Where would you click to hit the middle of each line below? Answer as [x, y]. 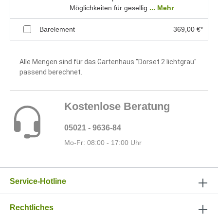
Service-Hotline [38, 181]
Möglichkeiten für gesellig [109, 8]
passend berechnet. [51, 72]
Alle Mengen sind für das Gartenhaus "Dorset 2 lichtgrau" [108, 62]
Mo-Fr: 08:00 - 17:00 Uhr [103, 142]
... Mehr [161, 8]
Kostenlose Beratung [117, 106]
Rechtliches [32, 208]
